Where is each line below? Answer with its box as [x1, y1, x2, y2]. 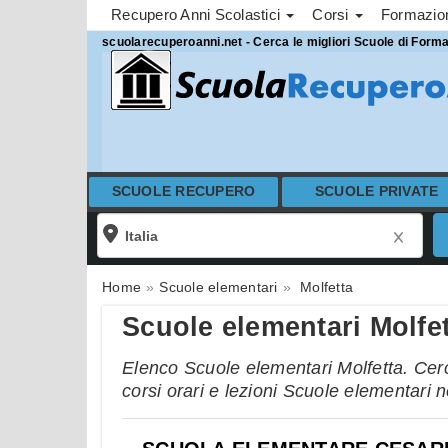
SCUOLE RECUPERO [111, 184, 256, 199]
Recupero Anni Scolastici [111, 6, 285, 23]
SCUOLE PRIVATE [314, 184, 439, 199]
